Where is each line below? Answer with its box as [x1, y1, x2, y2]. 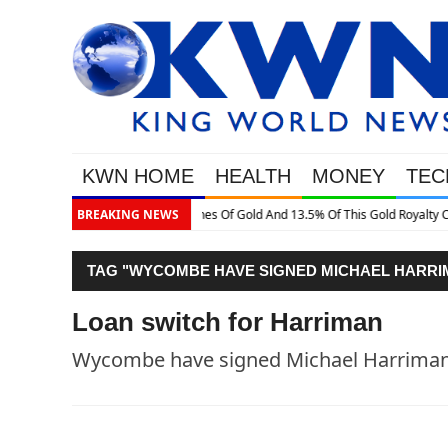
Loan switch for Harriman [72, 307, 383, 338]
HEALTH [215, 165, 291, 188]
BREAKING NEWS [77, 206, 179, 224]
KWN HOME [82, 165, 194, 188]
